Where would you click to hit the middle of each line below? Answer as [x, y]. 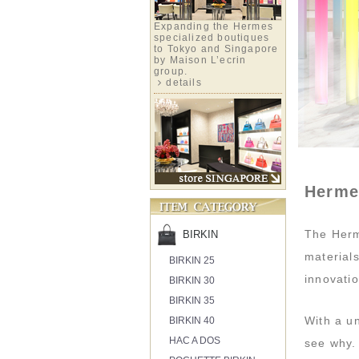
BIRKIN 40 [192, 320]
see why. [331, 343]
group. [171, 71]
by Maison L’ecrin [200, 60]
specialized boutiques [212, 37]
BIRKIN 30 [192, 280]
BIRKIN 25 [192, 260]
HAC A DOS [195, 340]
